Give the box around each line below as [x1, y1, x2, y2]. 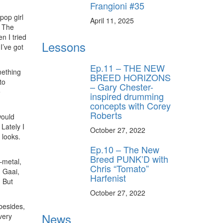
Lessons [41, 37, 86, 55]
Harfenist [90, 171, 126, 184]
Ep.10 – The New [90, 142, 159, 156]
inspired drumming [90, 89, 164, 103]
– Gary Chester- [90, 80, 153, 93]
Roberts [90, 108, 122, 121]
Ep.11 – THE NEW [90, 61, 165, 74]
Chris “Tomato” [90, 161, 149, 175]
